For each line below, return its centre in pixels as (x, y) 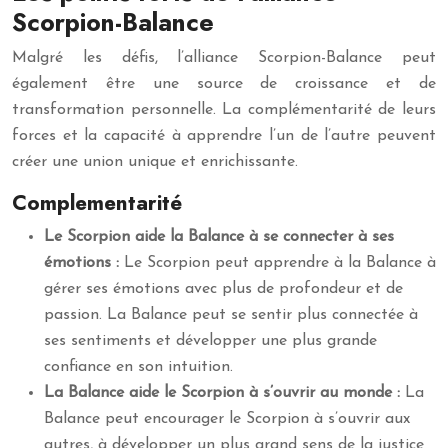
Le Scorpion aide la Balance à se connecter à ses (219, 237)
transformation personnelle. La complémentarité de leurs (224, 110)
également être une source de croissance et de (224, 84)
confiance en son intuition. (138, 367)
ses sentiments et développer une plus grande (210, 341)
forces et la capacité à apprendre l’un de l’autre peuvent (224, 136)
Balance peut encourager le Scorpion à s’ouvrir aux (227, 419)
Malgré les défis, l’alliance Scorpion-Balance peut (224, 58)
